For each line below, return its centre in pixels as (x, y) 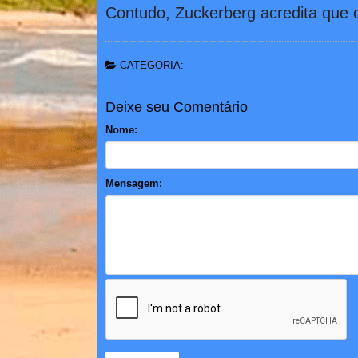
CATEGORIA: (150, 65)
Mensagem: (134, 183)
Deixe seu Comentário (177, 107)
